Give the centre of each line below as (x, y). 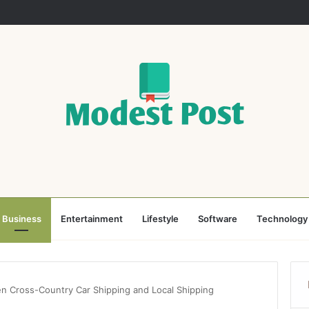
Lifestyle (160, 219)
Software (217, 219)
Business (21, 219)
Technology (282, 219)
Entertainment (91, 219)
